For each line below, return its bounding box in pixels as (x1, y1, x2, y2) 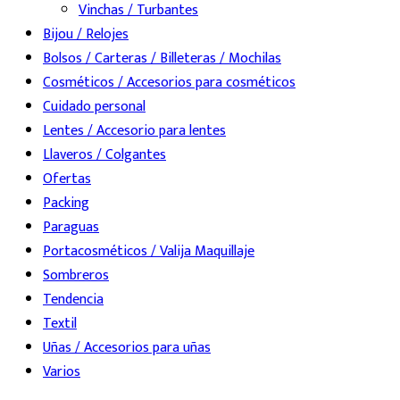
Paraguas (43, 215, 99, 240)
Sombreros (43, 263, 109, 288)
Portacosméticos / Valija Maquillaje (43, 239, 254, 264)
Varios (43, 360, 80, 385)
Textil (43, 312, 77, 337)
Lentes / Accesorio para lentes (43, 119, 226, 144)
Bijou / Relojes (43, 22, 129, 47)
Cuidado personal (43, 95, 146, 120)
